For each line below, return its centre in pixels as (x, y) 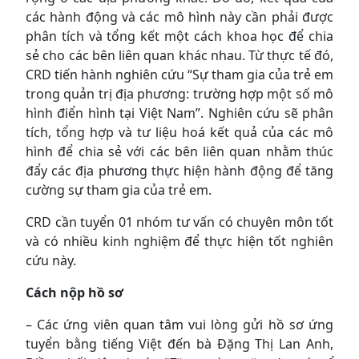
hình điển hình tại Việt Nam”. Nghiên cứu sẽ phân (179, 113)
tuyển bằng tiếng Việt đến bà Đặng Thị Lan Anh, (179, 343)
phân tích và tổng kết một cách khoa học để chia (179, 36)
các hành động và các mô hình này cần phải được (179, 16)
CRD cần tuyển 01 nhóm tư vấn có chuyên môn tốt (179, 222)
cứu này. (51, 260)
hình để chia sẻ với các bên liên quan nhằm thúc (179, 151)
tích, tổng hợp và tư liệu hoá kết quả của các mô (179, 132)
